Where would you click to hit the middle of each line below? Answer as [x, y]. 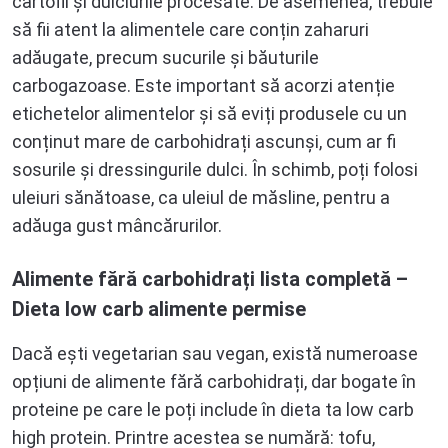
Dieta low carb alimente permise [159, 309]
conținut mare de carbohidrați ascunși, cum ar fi [204, 142]
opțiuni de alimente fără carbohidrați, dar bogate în [214, 382]
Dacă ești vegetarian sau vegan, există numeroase [215, 354]
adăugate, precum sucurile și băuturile [165, 58]
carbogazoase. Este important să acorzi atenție [203, 86]
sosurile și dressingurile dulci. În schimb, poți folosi [215, 170]
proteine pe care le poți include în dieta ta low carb [213, 410]
